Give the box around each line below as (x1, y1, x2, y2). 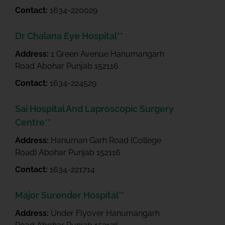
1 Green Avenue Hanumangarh (51, 49, 164, 59)
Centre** (15, 117, 51, 128)
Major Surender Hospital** (15, 190, 125, 200)
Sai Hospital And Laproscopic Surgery (15, 103, 174, 114)
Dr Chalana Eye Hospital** (15, 31, 123, 41)
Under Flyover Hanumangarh (51, 208, 160, 218)
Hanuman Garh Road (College (51, 136, 161, 145)
